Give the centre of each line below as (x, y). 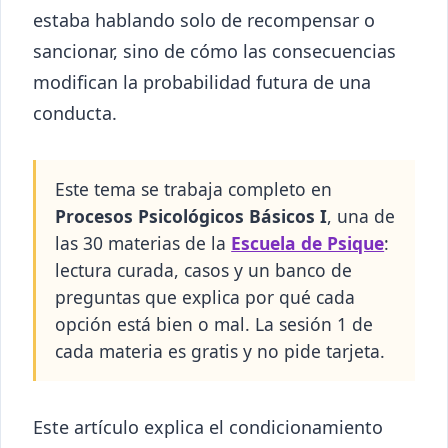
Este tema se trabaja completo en (194, 189)
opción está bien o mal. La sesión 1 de (214, 324)
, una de (361, 216)
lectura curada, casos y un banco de (204, 270)
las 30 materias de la (143, 243)
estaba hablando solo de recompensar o (204, 20)
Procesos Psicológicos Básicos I (191, 216)
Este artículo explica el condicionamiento (208, 427)
